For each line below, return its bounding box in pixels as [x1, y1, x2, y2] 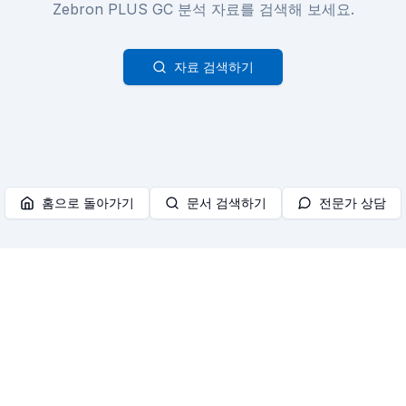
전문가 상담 [319, 195, 386, 210]
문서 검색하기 [187, 195, 266, 210]
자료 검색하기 [174, 59, 254, 74]
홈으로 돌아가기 [42, 195, 134, 210]
